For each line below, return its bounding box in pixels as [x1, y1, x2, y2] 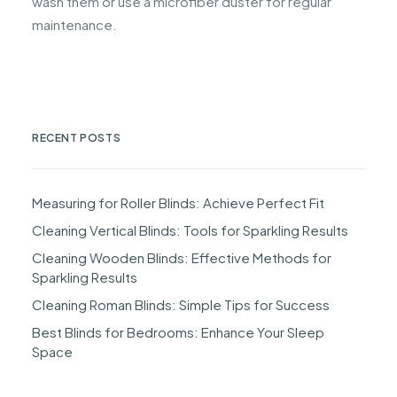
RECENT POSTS [32, 130, 121, 144]
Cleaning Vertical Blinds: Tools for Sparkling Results [32, 221, 348, 238]
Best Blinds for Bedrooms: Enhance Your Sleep [32, 323, 324, 340]
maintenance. [32, 15, 117, 33]
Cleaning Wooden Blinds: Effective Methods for [32, 248, 331, 266]
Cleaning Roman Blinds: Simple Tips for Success [32, 295, 330, 313]
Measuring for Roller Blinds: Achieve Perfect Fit [32, 193, 324, 211]
